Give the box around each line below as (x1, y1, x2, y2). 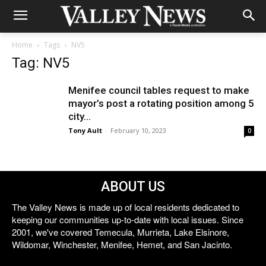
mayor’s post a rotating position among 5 (68, 97, 254, 109)
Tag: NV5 (12, 55, 69, 71)
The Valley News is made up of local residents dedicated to (12, 201, 239, 213)
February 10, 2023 (110, 126, 166, 135)
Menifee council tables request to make (68, 84, 249, 96)
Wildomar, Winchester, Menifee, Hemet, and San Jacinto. (12, 238, 232, 251)
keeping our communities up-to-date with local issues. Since (12, 213, 243, 226)
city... (68, 110, 91, 122)
